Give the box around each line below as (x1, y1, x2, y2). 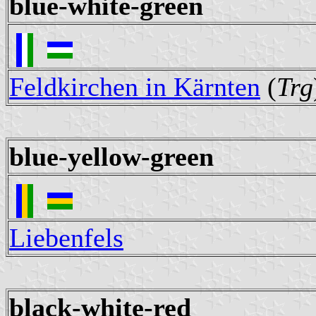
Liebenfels (9, 223, 123, 253)
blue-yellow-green (9, 142, 214, 172)
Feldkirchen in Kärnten (9, 72, 260, 102)
